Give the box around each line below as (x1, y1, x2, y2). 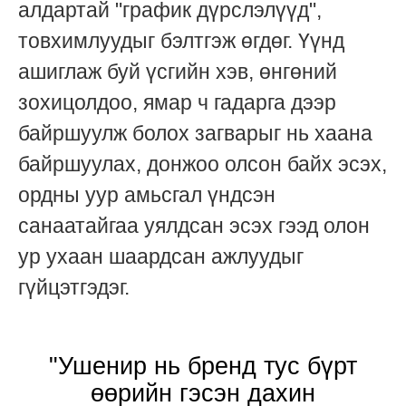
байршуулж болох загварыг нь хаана (18, 121, 372, 146)
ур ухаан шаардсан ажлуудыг (18, 245, 304, 269)
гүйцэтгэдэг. (18, 275, 130, 300)
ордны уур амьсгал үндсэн (18, 183, 275, 208)
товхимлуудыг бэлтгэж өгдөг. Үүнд (18, 29, 344, 53)
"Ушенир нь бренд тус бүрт (49, 353, 357, 381)
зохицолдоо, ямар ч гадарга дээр (18, 91, 336, 115)
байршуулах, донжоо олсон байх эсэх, (18, 152, 387, 177)
